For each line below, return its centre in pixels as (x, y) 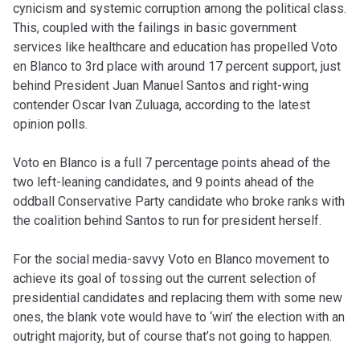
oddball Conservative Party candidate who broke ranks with (179, 201)
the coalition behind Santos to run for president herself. (167, 221)
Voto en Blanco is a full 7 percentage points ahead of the (172, 163)
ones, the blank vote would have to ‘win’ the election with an (179, 317)
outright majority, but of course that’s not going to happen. (172, 336)
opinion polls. (50, 124)
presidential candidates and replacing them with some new (178, 298)
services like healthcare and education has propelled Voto (175, 47)
